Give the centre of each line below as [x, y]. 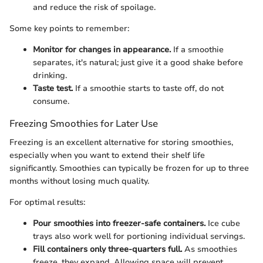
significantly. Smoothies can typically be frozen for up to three [129, 168]
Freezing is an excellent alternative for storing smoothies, [121, 142]
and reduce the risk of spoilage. [94, 8]
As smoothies [210, 249]
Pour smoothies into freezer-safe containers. [119, 223]
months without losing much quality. [79, 181]
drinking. [50, 76]
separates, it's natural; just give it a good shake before [138, 63]
